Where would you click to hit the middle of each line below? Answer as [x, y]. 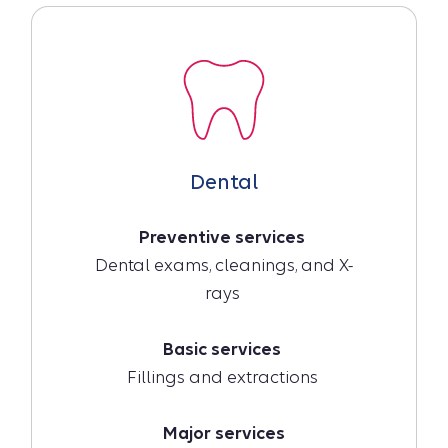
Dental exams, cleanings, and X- [224, 266]
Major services [224, 434]
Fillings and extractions [224, 378]
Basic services [224, 350]
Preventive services [224, 238]
